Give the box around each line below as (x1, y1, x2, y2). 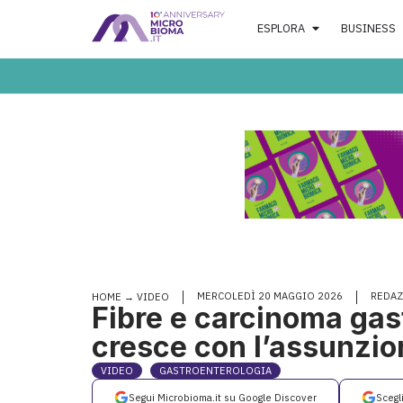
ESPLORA (257, 20, 306, 36)
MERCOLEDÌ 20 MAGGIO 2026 (197, 290, 343, 303)
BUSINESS (340, 20, 396, 36)
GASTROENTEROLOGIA (159, 364, 272, 378)
